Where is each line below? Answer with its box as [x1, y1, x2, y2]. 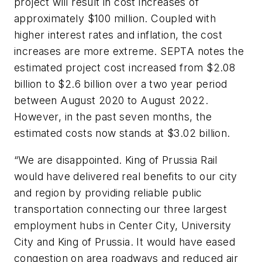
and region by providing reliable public [14, 186, 202, 199]
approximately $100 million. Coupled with [14, 12, 216, 25]
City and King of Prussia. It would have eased [14, 235, 235, 248]
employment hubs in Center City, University [14, 219, 232, 232]
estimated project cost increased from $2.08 [14, 61, 236, 74]
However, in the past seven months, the [14, 111, 212, 123]
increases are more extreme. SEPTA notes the [14, 45, 244, 58]
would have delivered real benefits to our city [14, 170, 237, 182]
